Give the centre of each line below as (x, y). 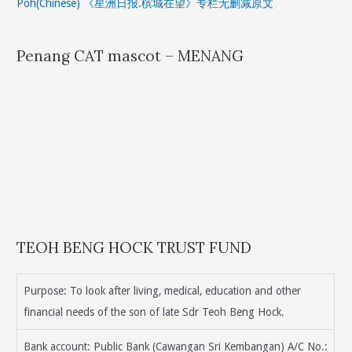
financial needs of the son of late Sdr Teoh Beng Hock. (154, 312)
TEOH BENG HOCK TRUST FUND (134, 248)
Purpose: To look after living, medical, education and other (163, 291)
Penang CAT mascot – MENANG (130, 55)
